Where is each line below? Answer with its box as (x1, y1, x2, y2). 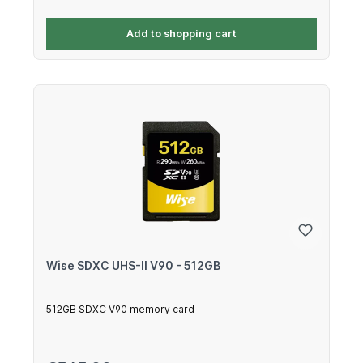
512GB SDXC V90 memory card (46, 302, 194, 315)
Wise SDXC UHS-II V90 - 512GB (46, 258, 220, 272)
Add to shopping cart (126, 28, 237, 41)
